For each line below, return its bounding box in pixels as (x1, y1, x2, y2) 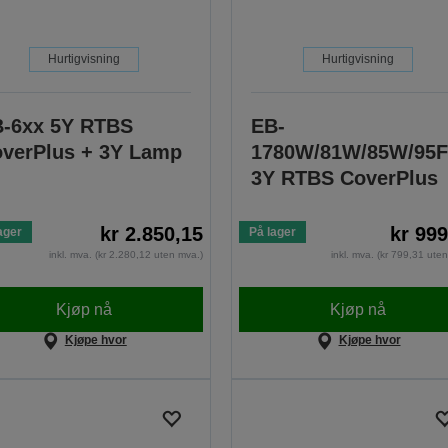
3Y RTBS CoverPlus (250, 167, 438, 190)
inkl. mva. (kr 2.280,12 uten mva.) (48, 249, 203, 261)
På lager (248, 225, 296, 240)
